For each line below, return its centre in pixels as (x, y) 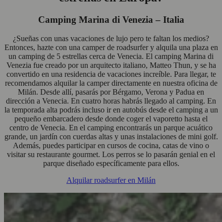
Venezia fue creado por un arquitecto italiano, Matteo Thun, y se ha (111, 65)
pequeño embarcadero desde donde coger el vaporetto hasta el (111, 119)
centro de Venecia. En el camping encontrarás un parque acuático (111, 128)
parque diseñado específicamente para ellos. (111, 164)
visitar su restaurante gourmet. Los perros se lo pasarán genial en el (111, 155)
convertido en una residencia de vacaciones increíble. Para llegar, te (111, 74)
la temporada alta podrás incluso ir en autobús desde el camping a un (111, 110)
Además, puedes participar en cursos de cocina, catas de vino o (111, 146)
